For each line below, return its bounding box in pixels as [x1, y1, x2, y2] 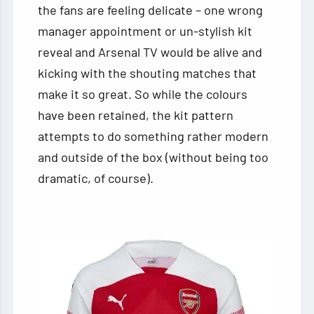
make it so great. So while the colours [38, 86, 248, 102]
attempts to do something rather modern [38, 128, 269, 144]
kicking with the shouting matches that [38, 64, 257, 81]
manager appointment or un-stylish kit [38, 22, 253, 39]
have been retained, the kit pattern [38, 107, 234, 123]
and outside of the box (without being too [38, 149, 269, 165]
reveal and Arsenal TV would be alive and [38, 43, 263, 60]
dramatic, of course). [38, 170, 154, 186]
